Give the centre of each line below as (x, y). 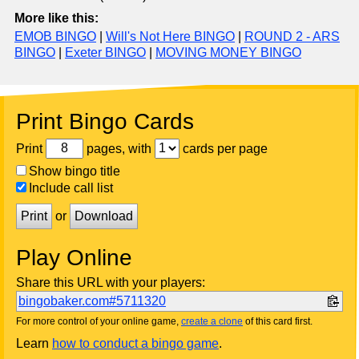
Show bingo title (75, 171)
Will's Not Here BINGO (170, 36)
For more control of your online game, (99, 321)
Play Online (74, 257)
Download (104, 216)
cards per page (224, 148)
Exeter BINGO (105, 52)
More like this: (56, 18)
